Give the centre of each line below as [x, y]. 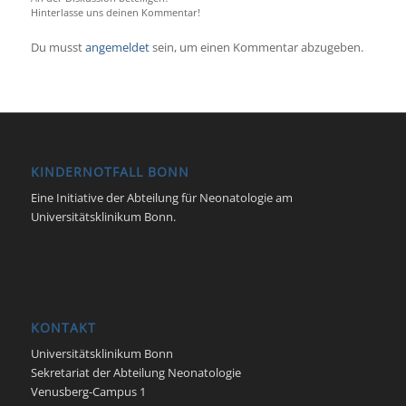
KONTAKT [63, 327]
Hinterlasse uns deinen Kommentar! [115, 13]
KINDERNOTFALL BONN [110, 172]
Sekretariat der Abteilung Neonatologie [135, 372]
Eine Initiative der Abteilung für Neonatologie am [161, 198]
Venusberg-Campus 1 [88, 391]
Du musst [58, 48]
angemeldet [117, 48]
